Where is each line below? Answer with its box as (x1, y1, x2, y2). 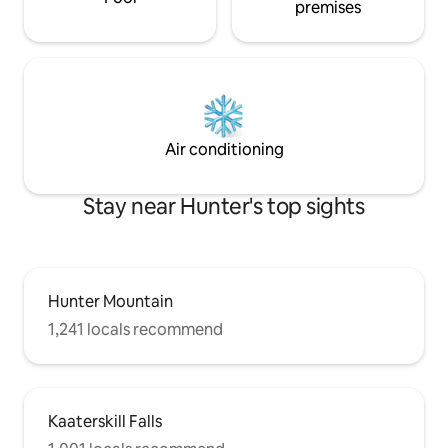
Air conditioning (164, 138, 284, 160)
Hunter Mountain (48, 290, 173, 312)
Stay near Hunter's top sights (83, 191, 365, 221)
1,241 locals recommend (48, 318, 223, 340)
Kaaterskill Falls (48, 410, 162, 432)
